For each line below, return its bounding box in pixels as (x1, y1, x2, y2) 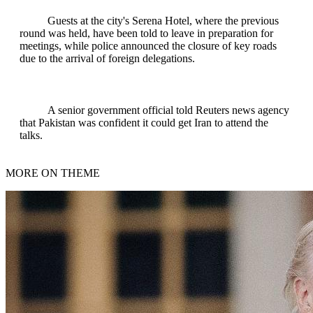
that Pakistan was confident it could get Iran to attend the (20, 117, 268, 129)
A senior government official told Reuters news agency (48, 104, 289, 117)
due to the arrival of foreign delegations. (20, 52, 195, 65)
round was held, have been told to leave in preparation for (20, 27, 273, 40)
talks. (20, 129, 43, 142)
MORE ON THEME (6, 167, 100, 180)
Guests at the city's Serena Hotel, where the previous (48, 15, 279, 27)
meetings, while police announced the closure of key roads (20, 40, 277, 52)
